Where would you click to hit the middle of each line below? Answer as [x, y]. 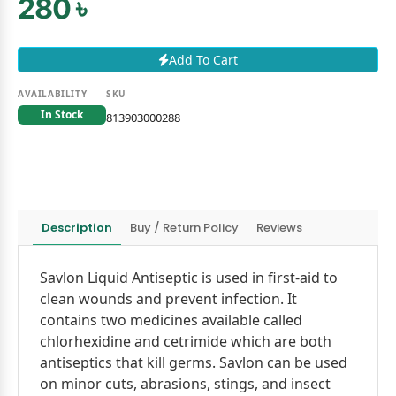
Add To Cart [203, 60]
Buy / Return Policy [184, 227]
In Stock [62, 114]
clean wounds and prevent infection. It [168, 299]
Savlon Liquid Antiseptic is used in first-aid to [189, 278]
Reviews [279, 227]
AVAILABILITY [53, 94]
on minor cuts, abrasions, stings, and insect [185, 384]
